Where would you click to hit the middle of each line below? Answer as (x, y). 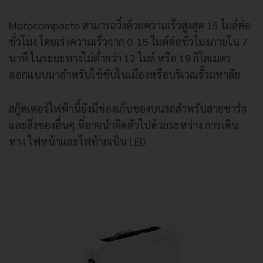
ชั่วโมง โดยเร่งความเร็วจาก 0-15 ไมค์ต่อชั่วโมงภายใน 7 (128, 41)
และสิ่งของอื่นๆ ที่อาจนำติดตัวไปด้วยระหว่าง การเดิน (124, 124)
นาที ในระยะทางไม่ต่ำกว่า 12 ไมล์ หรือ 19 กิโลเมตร (120, 58)
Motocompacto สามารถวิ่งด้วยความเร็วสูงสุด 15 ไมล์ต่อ (130, 25)
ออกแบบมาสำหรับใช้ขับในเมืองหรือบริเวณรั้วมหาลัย (124, 74)
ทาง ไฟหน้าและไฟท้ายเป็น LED (79, 141)
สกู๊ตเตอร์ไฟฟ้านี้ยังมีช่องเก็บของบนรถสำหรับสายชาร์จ (128, 108)
